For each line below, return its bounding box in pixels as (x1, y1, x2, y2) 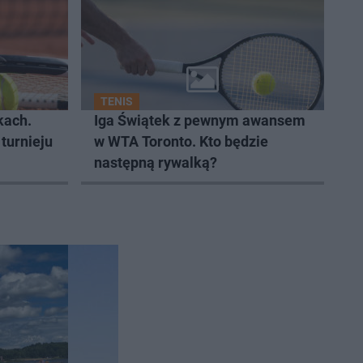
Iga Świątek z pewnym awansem (94, 112, 305, 129)
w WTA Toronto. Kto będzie (94, 133, 268, 150)
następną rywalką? (94, 154, 217, 171)
